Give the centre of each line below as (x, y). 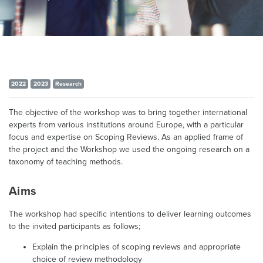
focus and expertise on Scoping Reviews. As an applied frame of (126, 137)
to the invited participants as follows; (75, 226)
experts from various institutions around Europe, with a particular (126, 125)
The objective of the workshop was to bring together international (128, 112)
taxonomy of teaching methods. (66, 162)
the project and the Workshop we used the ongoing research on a (129, 149)
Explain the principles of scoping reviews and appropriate (136, 247)
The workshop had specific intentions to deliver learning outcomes (130, 214)
